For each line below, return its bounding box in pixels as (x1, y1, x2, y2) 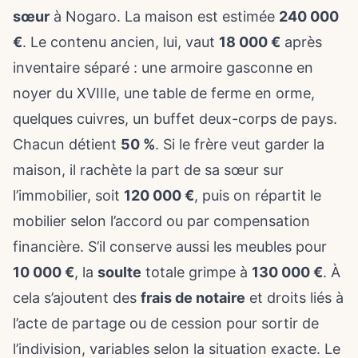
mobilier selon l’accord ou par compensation (13, 213, 310, 229)
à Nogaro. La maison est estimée (50, 8, 279, 25)
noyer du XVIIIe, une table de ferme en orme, (13, 85, 315, 101)
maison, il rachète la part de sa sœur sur (13, 161, 284, 178)
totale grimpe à (141, 264, 252, 280)
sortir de (261, 315, 319, 332)
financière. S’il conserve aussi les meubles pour (13, 238, 327, 255)
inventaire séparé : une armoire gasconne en (13, 59, 313, 76)
